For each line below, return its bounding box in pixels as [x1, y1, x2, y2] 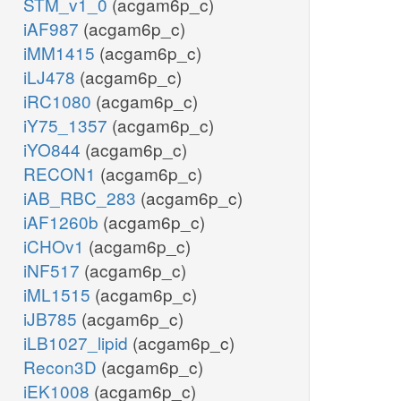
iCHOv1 [23, 234, 89, 259]
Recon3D [23, 354, 101, 380]
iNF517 [23, 258, 84, 283]
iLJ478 [23, 64, 80, 90]
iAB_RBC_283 [23, 185, 141, 210]
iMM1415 [23, 40, 99, 65]
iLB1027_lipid [23, 330, 132, 355]
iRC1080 [23, 89, 96, 114]
